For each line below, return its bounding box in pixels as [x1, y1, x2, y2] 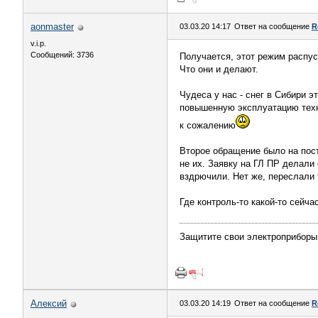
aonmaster [31, 21, 74, 32]
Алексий [31, 298, 67, 309]
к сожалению [180, 120, 236, 131]
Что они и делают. [180, 64, 258, 75]
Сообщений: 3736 [31, 50, 94, 59]
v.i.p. [31, 39, 46, 48]
